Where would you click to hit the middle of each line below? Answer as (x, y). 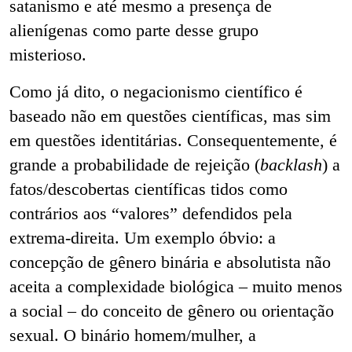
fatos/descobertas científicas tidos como (148, 189)
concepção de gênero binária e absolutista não (170, 262)
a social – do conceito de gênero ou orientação (172, 310)
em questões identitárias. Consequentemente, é (173, 140)
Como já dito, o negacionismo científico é (156, 91)
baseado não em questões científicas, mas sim (170, 115)
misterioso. (50, 54)
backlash (291, 164)
